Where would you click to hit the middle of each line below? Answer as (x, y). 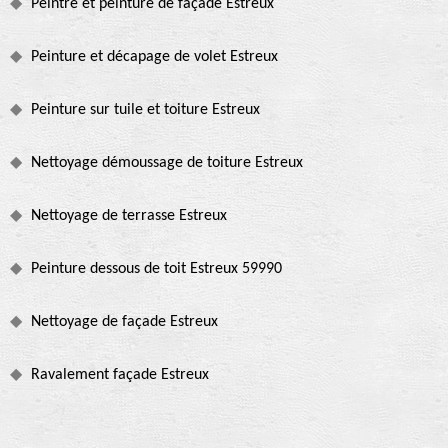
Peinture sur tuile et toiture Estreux (145, 110)
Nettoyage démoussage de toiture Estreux (167, 163)
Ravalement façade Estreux (120, 375)
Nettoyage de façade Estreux (124, 322)
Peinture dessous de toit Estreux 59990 (156, 269)
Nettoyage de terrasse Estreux (129, 216)
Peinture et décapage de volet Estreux (154, 57)
